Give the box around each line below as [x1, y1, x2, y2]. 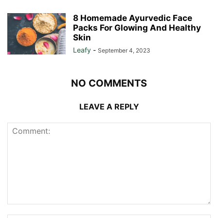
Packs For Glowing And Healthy [73, 23, 201, 33]
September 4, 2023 [98, 47, 150, 54]
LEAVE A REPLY [79, 102, 139, 112]
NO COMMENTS [71, 77, 147, 90]
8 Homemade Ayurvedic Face [73, 13, 192, 23]
